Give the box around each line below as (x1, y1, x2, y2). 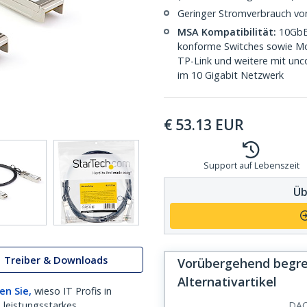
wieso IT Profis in (34, 284, 112, 297)
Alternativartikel (177, 273, 277, 290)
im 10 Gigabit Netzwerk (177, 69, 284, 82)
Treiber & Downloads (4, 253, 108, 267)
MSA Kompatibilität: (177, 25, 276, 38)
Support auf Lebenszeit (203, 160, 299, 171)
